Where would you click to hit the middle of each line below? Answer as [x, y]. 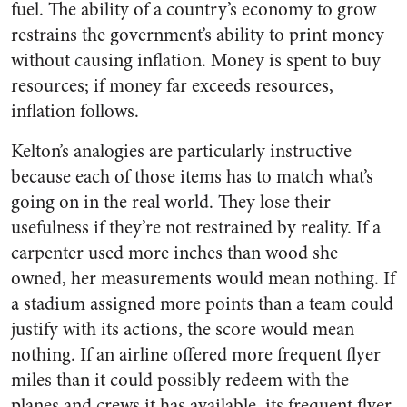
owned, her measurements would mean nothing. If [203, 279]
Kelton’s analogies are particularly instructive [181, 152]
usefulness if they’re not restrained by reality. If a [196, 228]
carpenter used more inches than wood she [174, 253]
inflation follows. [75, 112]
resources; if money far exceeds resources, [172, 86]
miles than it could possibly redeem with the [180, 381]
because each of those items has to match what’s [192, 177]
